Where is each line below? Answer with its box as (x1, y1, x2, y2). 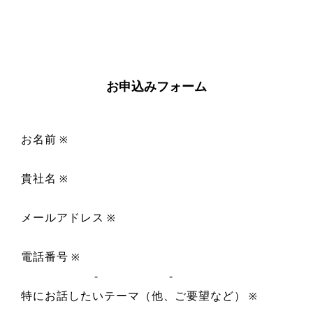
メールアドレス (21, 210, 104, 225)
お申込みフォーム (106, 78, 207, 94)
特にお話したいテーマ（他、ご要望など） (21, 288, 247, 303)
